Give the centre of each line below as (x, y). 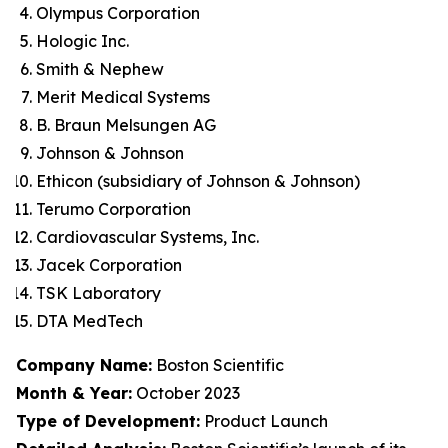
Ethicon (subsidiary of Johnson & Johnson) (198, 181)
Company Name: (84, 365)
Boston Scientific (218, 365)
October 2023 (186, 393)
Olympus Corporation (118, 13)
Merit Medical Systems (123, 97)
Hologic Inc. (82, 41)
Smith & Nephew (100, 69)
